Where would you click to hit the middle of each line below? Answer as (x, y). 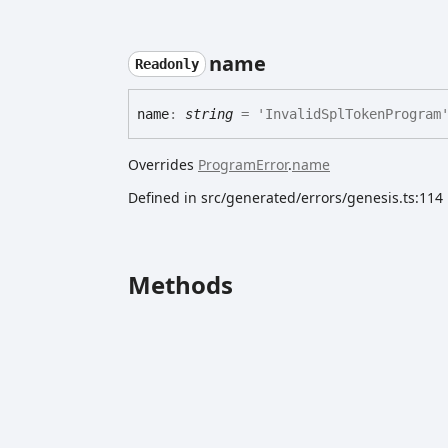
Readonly (166, 64)
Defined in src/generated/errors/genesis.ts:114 (285, 198)
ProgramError (243, 165)
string (209, 114)
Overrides (163, 165)
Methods (180, 285)
